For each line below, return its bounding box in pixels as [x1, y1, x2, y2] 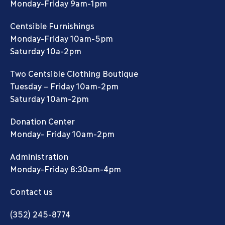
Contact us [10, 186, 53, 196]
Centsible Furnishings [10, 21, 94, 31]
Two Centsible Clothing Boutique [10, 68, 138, 78]
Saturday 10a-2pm [10, 46, 81, 56]
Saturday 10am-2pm [10, 93, 89, 103]
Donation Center [10, 116, 75, 126]
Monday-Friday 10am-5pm [10, 33, 113, 43]
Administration [10, 151, 68, 161]
